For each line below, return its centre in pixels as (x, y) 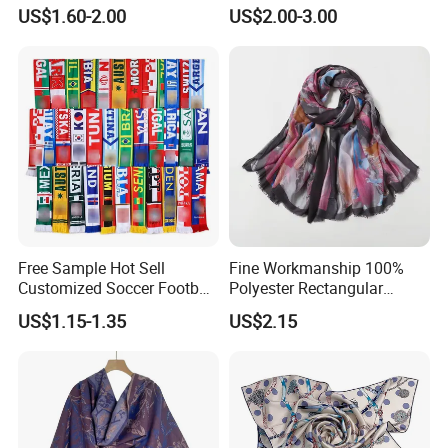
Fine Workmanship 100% (316, 267)
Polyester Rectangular (305, 287)
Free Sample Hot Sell (92, 267)
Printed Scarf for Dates (309, 307)
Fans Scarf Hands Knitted (109, 307)
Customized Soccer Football (117, 287)
